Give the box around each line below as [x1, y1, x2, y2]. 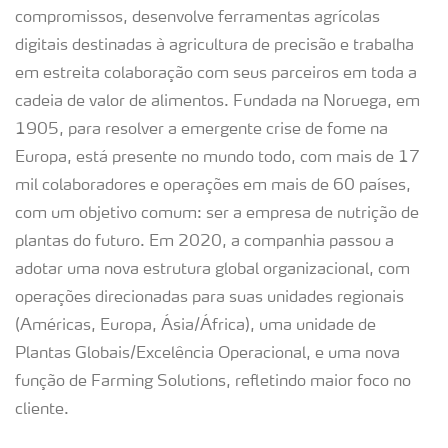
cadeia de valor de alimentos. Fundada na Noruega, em [15, 94, 420, 110]
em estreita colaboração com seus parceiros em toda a [15, 66, 417, 82]
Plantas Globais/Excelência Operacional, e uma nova [15, 346, 400, 362]
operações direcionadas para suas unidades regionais [15, 290, 404, 306]
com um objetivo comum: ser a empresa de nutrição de [15, 206, 419, 222]
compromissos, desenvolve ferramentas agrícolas [15, 10, 380, 26]
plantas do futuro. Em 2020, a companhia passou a [15, 234, 394, 250]
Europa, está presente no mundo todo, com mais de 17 [15, 150, 420, 166]
